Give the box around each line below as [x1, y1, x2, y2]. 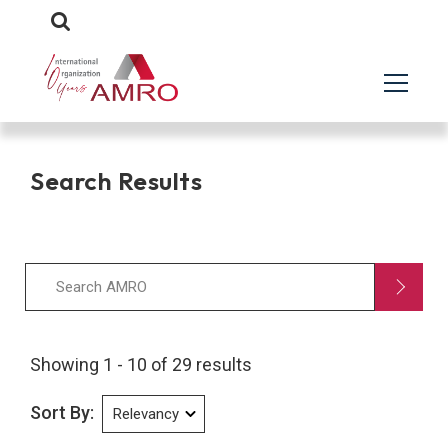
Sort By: [30, 402, 94, 423]
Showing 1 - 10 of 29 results [30, 354, 252, 375]
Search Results [30, 165, 202, 197]
